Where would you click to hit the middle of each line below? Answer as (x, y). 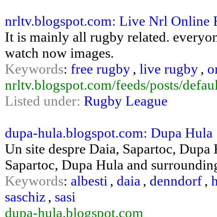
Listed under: (44, 101)
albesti (89, 181)
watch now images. (59, 53)
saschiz (25, 197)
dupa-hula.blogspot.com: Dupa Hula (109, 133)
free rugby (101, 69)
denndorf (176, 181)
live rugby (169, 69)
